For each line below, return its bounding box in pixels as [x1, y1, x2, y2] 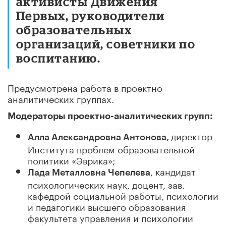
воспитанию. [16, 50, 101, 65]
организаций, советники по [16, 36, 196, 50]
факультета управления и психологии [28, 209, 193, 224]
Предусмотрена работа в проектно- [8, 79, 165, 94]
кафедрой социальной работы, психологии [28, 187, 218, 202]
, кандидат [150, 163, 196, 178]
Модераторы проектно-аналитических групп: [8, 111, 213, 121]
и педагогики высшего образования [28, 198, 186, 213]
